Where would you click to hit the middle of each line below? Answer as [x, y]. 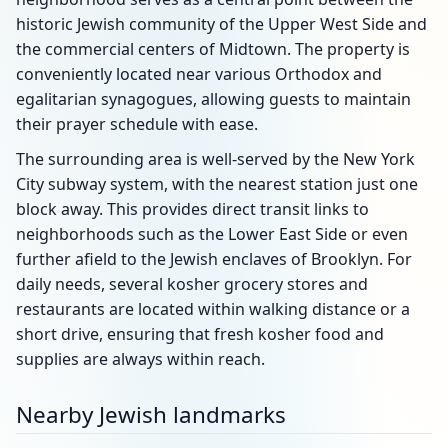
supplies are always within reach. [140, 359]
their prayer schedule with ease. [137, 124]
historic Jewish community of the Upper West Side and [221, 24]
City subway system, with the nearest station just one [217, 184]
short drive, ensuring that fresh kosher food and [200, 334]
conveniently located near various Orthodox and [199, 74]
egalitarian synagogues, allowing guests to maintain [213, 99]
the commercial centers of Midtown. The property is [213, 49]
